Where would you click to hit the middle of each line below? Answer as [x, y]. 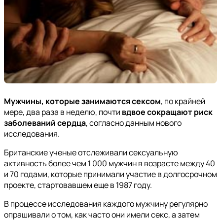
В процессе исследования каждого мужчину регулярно [106, 204]
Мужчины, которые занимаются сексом [82, 101]
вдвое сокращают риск [167, 112]
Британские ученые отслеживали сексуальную [91, 153]
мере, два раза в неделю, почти [63, 112]
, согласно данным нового [134, 123]
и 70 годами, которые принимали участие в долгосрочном [110, 174]
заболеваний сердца [45, 123]
